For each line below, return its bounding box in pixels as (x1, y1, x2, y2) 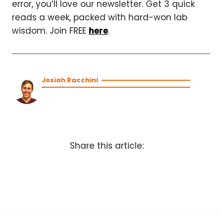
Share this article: (70, 139, 144, 152)
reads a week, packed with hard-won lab (12, 11, 187, 23)
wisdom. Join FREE (12, 25, 89, 37)
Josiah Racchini (42, 75, 98, 85)
